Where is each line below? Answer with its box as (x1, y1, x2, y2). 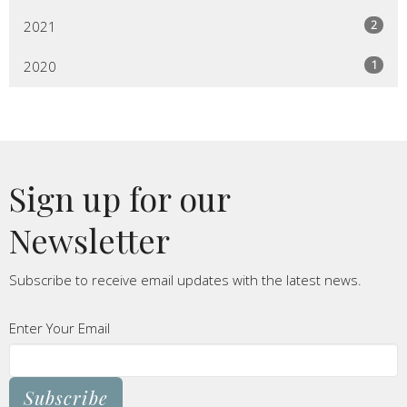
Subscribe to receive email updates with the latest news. (9, 271, 362, 290)
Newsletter (9, 218, 170, 263)
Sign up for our (9, 176, 230, 221)
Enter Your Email (9, 319, 110, 338)
